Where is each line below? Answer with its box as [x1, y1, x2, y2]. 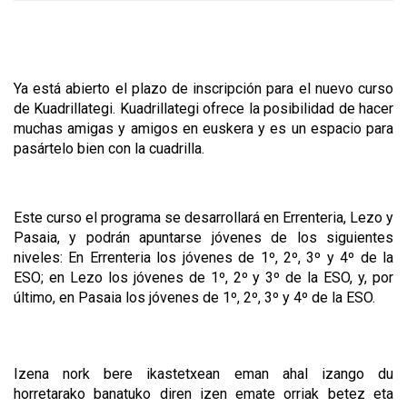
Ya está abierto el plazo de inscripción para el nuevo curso [14, 79, 393, 97]
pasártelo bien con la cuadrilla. [14, 139, 204, 157]
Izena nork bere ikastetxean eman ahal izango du [14, 364, 393, 382]
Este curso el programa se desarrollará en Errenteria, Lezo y [14, 208, 393, 226]
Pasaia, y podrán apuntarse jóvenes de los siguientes [14, 228, 393, 246]
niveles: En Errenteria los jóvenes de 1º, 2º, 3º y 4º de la [14, 248, 393, 266]
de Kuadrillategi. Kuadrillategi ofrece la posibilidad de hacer [14, 99, 393, 117]
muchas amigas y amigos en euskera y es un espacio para [14, 119, 393, 137]
